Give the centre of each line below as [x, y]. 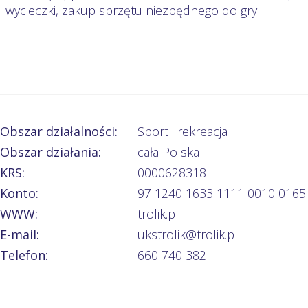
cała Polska [168, 152]
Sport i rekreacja [182, 131]
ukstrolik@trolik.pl [187, 234]
